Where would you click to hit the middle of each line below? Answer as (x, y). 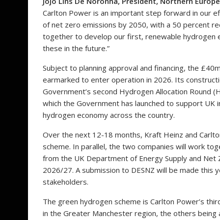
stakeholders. (66, 182)
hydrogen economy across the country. (109, 115)
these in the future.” (76, 48)
